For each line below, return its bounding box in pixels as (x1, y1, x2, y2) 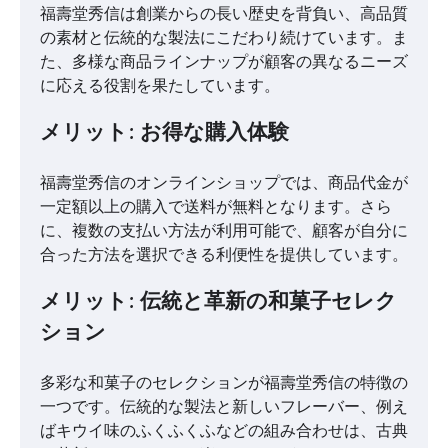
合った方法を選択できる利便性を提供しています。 (40, 243, 408, 264)
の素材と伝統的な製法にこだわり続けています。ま (40, 27, 408, 48)
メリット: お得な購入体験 (40, 116, 289, 152)
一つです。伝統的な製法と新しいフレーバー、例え (40, 395, 408, 416)
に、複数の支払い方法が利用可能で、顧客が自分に (40, 219, 408, 240)
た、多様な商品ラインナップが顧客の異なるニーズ (40, 51, 408, 72)
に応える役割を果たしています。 (40, 75, 280, 96)
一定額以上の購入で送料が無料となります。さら (40, 195, 392, 216)
